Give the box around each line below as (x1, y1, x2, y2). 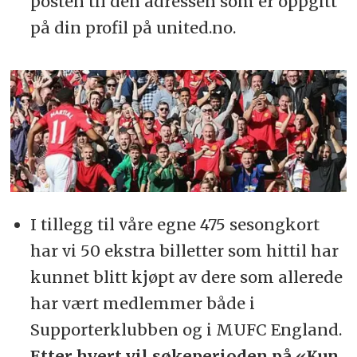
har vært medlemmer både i (29, 293, 255, 314)
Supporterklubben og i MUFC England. (29, 320, 342, 340)
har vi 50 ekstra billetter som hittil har (29, 241, 339, 261)
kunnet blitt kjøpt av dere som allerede (29, 267, 343, 288)
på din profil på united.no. (29, 17, 236, 37)
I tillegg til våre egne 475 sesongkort (29, 214, 320, 235)
